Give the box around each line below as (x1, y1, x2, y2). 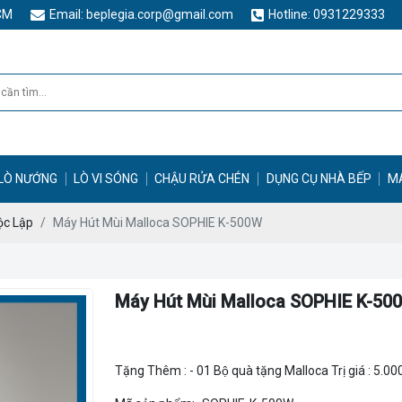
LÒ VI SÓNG (74, 171, 139, 186)
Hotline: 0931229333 (268, 7, 385, 22)
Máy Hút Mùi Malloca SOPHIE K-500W (53, 215, 262, 230)
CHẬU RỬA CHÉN (154, 171, 250, 186)
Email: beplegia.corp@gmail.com (49, 7, 233, 22)
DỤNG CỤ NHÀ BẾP (266, 171, 371, 186)
